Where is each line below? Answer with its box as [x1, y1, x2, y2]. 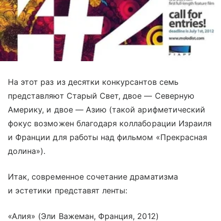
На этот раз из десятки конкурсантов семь [8, 76, 179, 87]
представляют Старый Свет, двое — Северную [8, 90, 194, 101]
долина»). [8, 146, 46, 156]
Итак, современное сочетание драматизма [8, 171, 178, 182]
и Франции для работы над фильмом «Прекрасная [8, 132, 208, 142]
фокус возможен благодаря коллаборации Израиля [8, 118, 212, 128]
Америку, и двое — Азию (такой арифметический [8, 104, 206, 114]
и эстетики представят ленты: [8, 185, 128, 195]
